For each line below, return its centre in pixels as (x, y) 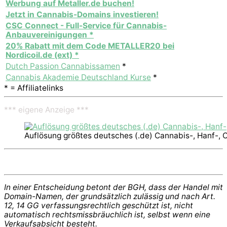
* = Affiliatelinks (34, 88)
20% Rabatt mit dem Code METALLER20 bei (90, 46)
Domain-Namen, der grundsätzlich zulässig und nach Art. (110, 197)
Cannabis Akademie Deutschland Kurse (78, 77)
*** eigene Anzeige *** (46, 109)
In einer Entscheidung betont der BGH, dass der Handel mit (113, 187)
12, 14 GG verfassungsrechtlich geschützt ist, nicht (99, 206)
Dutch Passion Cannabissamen (63, 66)
